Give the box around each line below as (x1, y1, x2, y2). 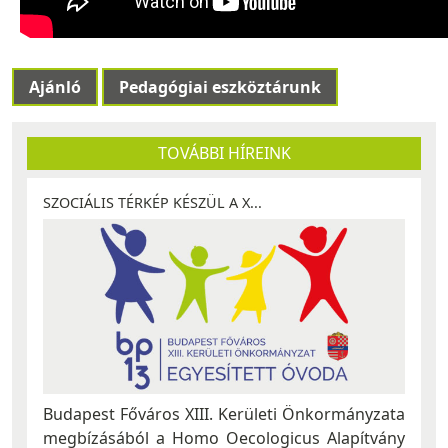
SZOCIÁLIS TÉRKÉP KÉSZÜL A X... (43, 193, 262, 213)
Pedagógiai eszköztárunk (119, 76, 321, 99)
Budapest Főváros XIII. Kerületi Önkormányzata (43, 402, 405, 425)
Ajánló (29, 76, 81, 99)
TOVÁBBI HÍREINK (157, 142, 291, 165)
